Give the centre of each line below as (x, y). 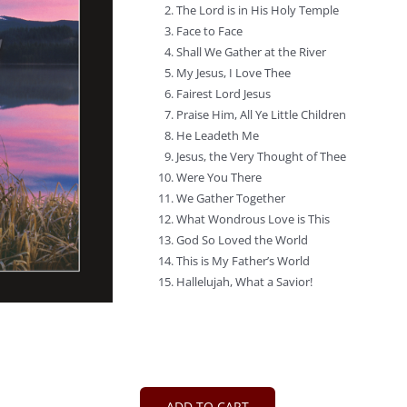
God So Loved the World (242, 240)
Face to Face (209, 31)
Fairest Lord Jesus (223, 94)
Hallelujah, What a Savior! (244, 282)
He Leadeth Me (218, 135)
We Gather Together (231, 198)
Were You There (219, 177)
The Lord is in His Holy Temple (258, 10)
